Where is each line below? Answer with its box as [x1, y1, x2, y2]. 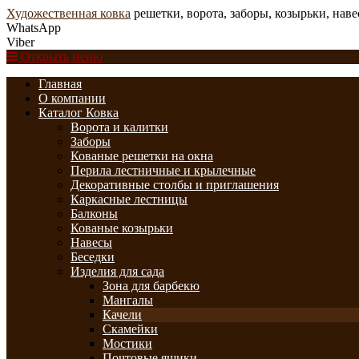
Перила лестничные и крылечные [71, 163, 256, 177]
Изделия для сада [71, 264, 164, 278]
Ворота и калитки [71, 120, 168, 134]
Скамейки [103, 322, 158, 336]
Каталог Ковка [38, 106, 119, 119]
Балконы [71, 207, 118, 220]
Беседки [71, 250, 115, 264]
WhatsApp [6, 21, 61, 34]
